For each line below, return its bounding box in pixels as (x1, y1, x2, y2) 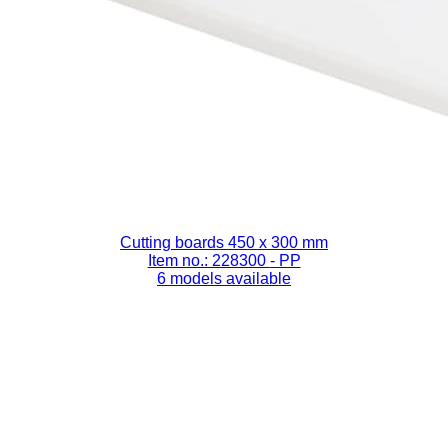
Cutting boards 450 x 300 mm (120, 233, 328, 251)
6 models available (157, 269, 291, 287)
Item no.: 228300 (147, 251, 270, 269)
